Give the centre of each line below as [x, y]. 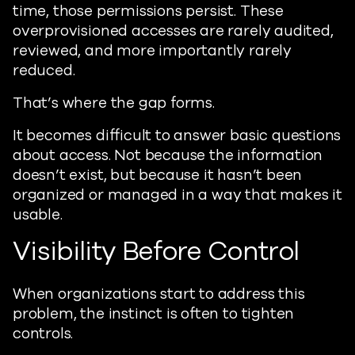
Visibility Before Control [156, 252]
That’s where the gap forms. [114, 103]
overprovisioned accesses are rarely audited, [173, 31]
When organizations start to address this [159, 294]
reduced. [44, 71]
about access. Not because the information [168, 155]
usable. [38, 215]
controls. [43, 334]
